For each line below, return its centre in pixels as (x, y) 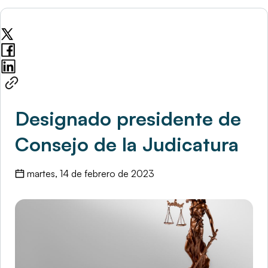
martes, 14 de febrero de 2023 (91, 174)
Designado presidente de (128, 119)
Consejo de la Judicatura (127, 144)
